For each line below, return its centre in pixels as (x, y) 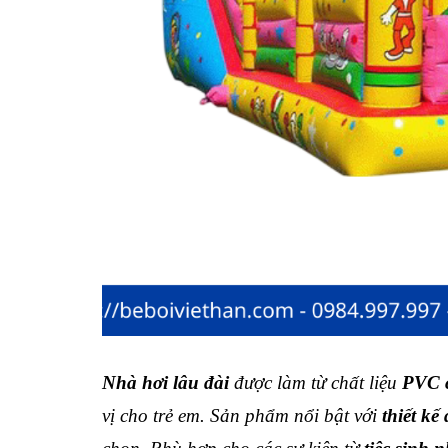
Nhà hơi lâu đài (165, 382)
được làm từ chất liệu (315, 382)
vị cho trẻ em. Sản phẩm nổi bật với (242, 415)
